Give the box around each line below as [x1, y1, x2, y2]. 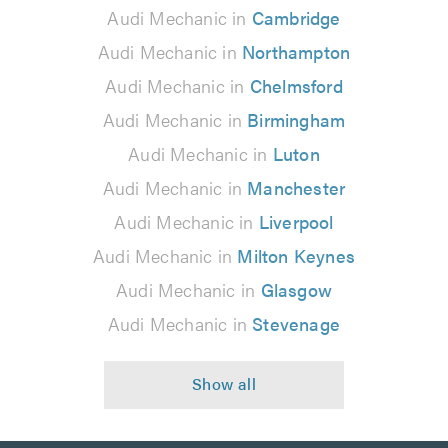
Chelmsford [249, 72, 343, 98]
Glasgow [260, 276, 332, 302]
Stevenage [252, 310, 341, 336]
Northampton [242, 38, 351, 64]
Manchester [247, 174, 346, 200]
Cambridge [251, 4, 341, 30]
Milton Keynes [237, 242, 355, 268]
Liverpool [258, 208, 334, 234]
